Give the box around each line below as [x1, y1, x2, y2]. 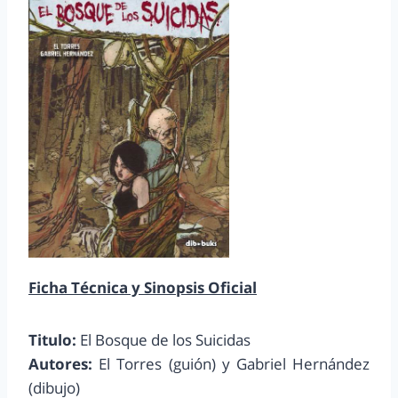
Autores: [28, 354, 92, 375]
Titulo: [28, 330, 76, 351]
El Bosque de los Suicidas [76, 330, 251, 351]
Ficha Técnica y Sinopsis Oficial [28, 277, 257, 298]
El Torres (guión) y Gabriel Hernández [92, 354, 370, 375]
